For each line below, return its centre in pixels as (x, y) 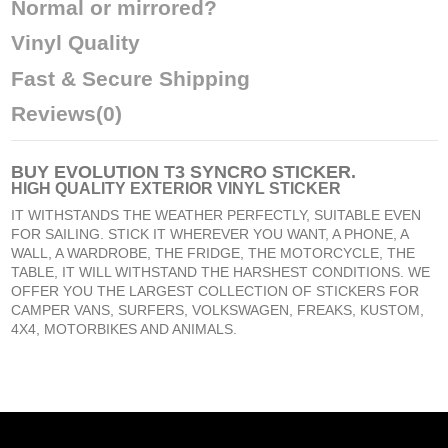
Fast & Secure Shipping (130, 78)
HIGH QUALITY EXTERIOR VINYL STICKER (175, 188)
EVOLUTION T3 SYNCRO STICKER (202, 171)
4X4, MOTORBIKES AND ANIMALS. (123, 328)
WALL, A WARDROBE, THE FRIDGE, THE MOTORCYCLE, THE (212, 252)
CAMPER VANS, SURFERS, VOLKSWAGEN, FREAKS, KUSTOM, (217, 309)
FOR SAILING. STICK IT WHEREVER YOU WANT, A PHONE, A (209, 233)
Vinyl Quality (75, 43)
